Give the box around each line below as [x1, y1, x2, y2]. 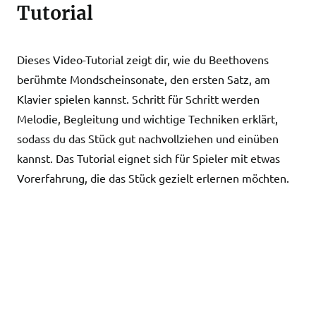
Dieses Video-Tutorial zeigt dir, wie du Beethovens [17, 52, 269, 66]
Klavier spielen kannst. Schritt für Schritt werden [17, 92, 260, 106]
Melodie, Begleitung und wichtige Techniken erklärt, [17, 111, 278, 126]
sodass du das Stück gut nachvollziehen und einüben [17, 131, 279, 145]
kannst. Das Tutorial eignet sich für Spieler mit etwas [17, 151, 280, 165]
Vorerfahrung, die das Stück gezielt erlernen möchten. [17, 171, 289, 185]
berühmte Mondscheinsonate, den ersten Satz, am [17, 72, 270, 86]
